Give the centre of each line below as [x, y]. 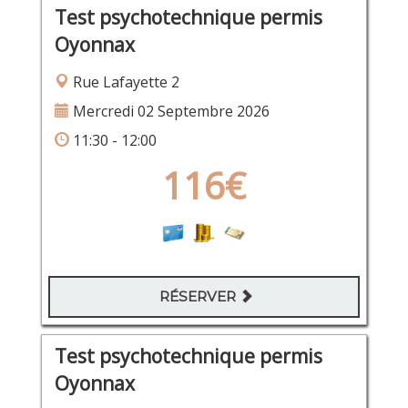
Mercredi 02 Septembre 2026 [169, 112]
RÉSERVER [199, 297]
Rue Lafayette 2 [124, 82]
